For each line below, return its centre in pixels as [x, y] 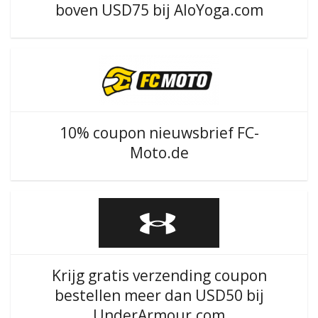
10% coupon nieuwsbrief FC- [159, 133]
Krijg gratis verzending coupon [159, 275]
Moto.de [159, 153]
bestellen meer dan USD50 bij [159, 295]
